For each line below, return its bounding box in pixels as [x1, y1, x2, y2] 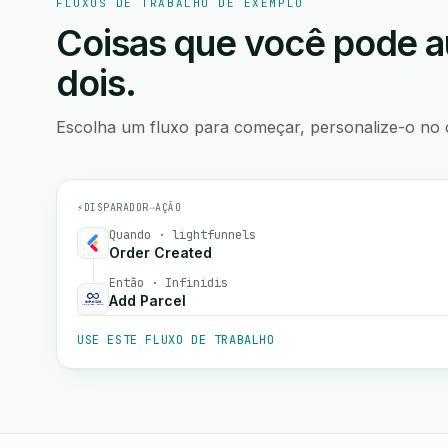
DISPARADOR [83, 201, 149, 214]
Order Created [109, 244, 212, 261]
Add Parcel [109, 292, 186, 309]
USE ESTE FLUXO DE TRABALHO [77, 332, 275, 348]
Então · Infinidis [109, 275, 228, 291]
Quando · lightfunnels [109, 227, 256, 243]
